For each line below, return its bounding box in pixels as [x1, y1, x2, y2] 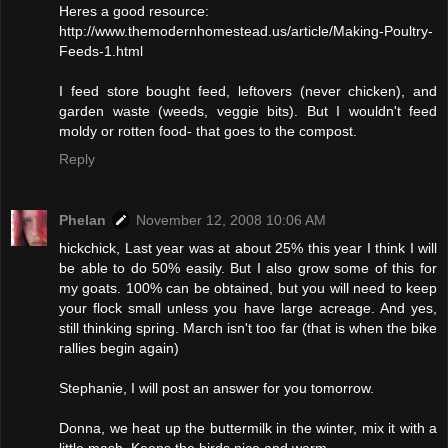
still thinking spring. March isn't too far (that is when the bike [59, 320, 437, 337]
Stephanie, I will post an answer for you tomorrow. [59, 380, 374, 397]
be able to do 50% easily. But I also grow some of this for [59, 260, 437, 277]
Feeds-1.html [59, 42, 143, 59]
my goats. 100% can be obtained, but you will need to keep [59, 280, 437, 297]
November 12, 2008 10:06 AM [136, 212, 326, 229]
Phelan [59, 212, 106, 229]
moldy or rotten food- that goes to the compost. [59, 122, 357, 139]
